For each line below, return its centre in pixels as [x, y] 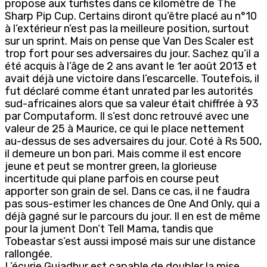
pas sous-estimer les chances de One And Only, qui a [132, 204]
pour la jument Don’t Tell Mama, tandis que [109, 229]
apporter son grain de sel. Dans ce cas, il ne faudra [127, 191]
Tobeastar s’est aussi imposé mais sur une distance [130, 241]
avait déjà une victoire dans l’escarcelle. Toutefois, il [132, 78]
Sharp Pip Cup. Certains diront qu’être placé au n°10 [131, 16]
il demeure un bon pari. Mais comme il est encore [123, 153]
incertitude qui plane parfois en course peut [112, 178]
